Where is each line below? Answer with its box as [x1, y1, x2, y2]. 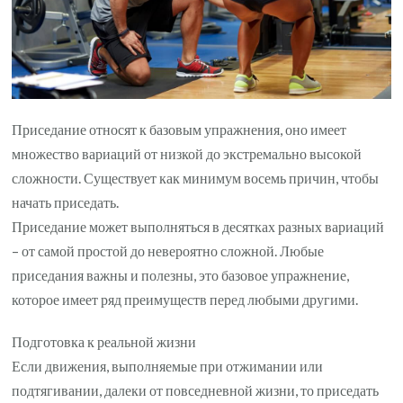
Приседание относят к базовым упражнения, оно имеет [12, 121, 347, 139]
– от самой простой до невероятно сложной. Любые [12, 242, 325, 260]
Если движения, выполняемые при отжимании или [12, 357, 324, 375]
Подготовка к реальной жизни [12, 333, 197, 351]
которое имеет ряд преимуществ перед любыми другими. [12, 291, 359, 309]
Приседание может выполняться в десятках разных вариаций [12, 218, 385, 236]
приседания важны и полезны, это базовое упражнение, [12, 266, 350, 284]
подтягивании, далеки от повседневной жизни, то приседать [12, 381, 380, 399]
